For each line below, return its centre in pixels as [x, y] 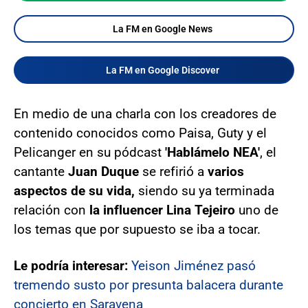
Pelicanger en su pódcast [89, 152]
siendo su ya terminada [205, 191]
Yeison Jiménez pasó [194, 266]
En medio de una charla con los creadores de [145, 114]
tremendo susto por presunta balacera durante [148, 285]
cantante [41, 172]
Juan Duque [105, 172]
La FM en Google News [162, 29]
